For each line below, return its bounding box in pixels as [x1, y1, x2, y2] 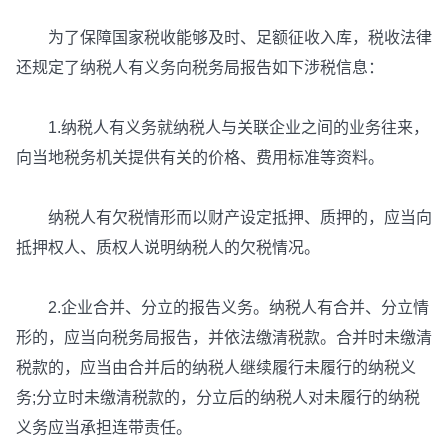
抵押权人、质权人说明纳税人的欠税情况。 [16, 239, 320, 256]
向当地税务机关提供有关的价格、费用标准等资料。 [16, 149, 384, 166]
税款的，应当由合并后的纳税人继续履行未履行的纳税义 [16, 359, 416, 376]
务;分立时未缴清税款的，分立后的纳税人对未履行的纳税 [16, 389, 420, 406]
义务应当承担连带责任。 [16, 419, 192, 436]
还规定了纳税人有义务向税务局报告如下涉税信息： [16, 59, 384, 76]
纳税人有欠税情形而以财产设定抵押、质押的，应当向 [16, 209, 432, 226]
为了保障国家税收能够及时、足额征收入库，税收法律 [16, 29, 432, 46]
